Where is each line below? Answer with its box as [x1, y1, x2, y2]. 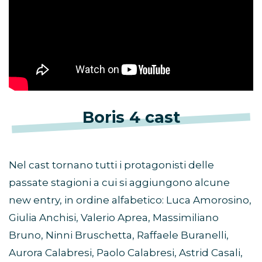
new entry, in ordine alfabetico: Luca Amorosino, [9, 194, 251, 206]
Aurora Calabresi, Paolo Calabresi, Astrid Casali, [9, 247, 243, 259]
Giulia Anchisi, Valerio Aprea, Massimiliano [9, 212, 219, 224]
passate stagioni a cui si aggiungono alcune [9, 177, 230, 189]
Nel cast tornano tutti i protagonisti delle [9, 159, 214, 171]
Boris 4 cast [82, 108, 180, 127]
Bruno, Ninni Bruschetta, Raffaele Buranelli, [9, 229, 229, 242]
